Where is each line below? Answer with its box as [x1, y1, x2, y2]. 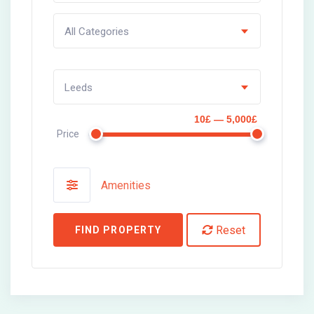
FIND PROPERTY [74, 224, 162, 235]
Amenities [101, 178, 151, 192]
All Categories [64, 25, 129, 38]
